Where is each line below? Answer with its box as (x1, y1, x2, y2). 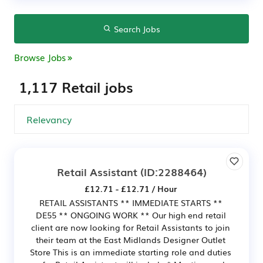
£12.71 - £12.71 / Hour (85, 183, 177, 194)
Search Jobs (111, 23, 160, 35)
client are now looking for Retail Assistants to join (31, 221, 230, 233)
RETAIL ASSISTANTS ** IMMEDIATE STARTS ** (39, 197, 222, 208)
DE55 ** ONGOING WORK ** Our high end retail (35, 209, 226, 221)
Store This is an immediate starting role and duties (30, 246, 231, 258)
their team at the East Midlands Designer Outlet (36, 234, 225, 245)
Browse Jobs (14, 50, 66, 63)
